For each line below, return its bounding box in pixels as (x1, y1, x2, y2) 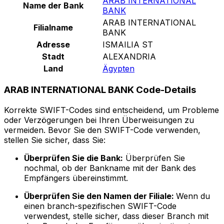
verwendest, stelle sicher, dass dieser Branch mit (24, 211, 208, 221)
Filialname (33, 22, 73, 32)
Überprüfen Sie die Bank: (24, 153, 123, 163)
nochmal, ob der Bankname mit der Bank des (24, 163, 196, 173)
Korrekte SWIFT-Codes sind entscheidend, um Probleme (4, 105, 219, 115)
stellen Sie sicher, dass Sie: (4, 135, 105, 145)
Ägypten (102, 63, 134, 73)
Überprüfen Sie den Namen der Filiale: (24, 191, 176, 201)
